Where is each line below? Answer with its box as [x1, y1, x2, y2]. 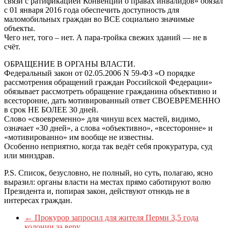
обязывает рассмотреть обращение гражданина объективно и [4, 87, 217, 96]
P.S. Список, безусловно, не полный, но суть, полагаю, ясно [4, 168, 213, 177]
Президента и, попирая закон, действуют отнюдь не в [4, 186, 190, 195]
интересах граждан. [4, 195, 72, 205]
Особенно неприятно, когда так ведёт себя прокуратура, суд [4, 141, 212, 151]
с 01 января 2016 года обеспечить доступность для [4, 5, 179, 14]
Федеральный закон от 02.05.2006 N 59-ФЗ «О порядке [4, 68, 195, 77]
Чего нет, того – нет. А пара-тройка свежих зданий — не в [4, 33, 207, 42]
